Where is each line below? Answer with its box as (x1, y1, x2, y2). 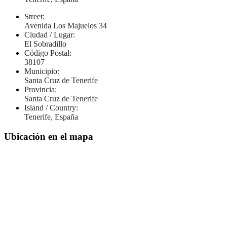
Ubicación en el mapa (4, 131, 93, 142)
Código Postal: (24, 48, 71, 57)
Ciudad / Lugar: (24, 30, 75, 39)
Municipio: (24, 66, 59, 75)
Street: (24, 12, 45, 21)
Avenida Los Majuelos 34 (24, 21, 107, 30)
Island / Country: (24, 103, 78, 112)
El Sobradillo (24, 39, 66, 48)
